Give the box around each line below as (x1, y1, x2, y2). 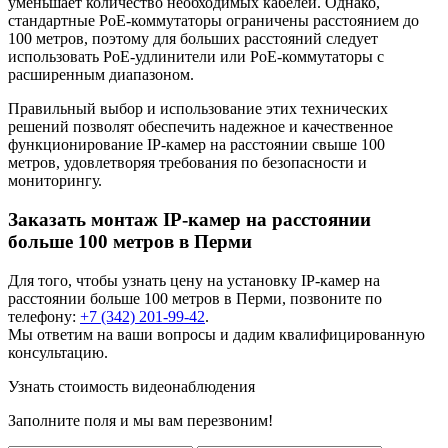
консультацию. (8, 343, 108, 361)
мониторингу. (8, 172, 102, 190)
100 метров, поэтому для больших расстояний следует (8, 30, 378, 48)
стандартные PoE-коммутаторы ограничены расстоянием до (8, 12, 419, 30)
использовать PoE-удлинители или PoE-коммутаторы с (8, 48, 384, 66)
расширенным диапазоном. (8, 66, 194, 84)
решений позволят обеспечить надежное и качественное (8, 118, 393, 136)
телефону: (8, 307, 80, 325)
